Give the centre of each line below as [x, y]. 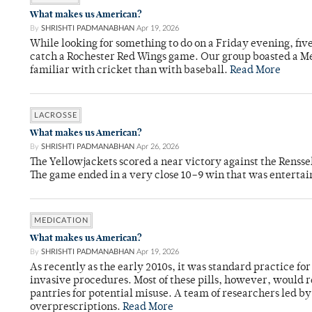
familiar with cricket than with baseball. [130, 71]
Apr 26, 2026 [158, 147]
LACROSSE [56, 116]
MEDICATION [61, 221]
